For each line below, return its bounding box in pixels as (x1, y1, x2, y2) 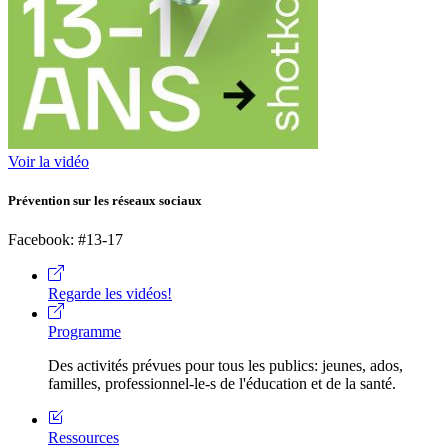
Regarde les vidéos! (48, 284, 172, 302)
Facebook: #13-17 (8, 230, 123, 248)
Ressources (48, 428, 119, 446)
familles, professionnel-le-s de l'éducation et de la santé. (48, 374, 396, 392)
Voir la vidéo (8, 152, 89, 170)
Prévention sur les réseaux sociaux (8, 192, 202, 208)
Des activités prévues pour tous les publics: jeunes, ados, (48, 356, 403, 374)
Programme (48, 322, 121, 340)
